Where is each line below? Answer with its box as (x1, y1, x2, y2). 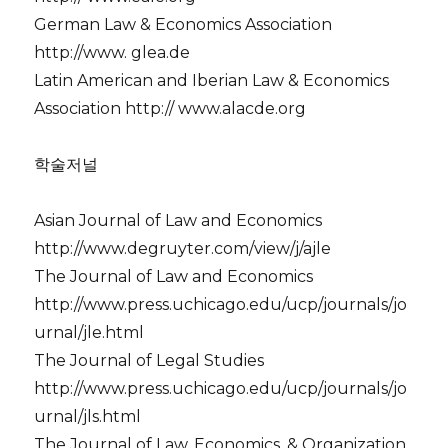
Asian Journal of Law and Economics (34, 211, 323, 230)
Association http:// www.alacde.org (34, 99, 307, 118)
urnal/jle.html (34, 323, 145, 342)
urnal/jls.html (34, 407, 142, 426)
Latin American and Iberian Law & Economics (34, 71, 390, 90)
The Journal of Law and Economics (34, 267, 314, 286)
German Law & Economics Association (34, 15, 333, 34)
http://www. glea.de (34, 43, 191, 62)
